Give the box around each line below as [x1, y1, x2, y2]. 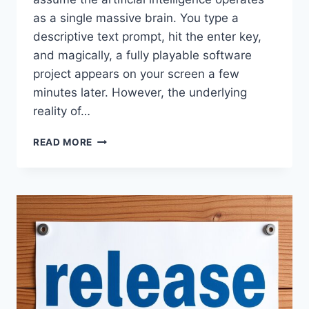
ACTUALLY [92, 248, 147, 260]
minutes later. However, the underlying [33, 85, 247, 99]
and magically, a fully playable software [33, 48, 252, 62]
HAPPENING [92, 263, 152, 275]
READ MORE [33, 136, 93, 148]
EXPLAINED [92, 205, 150, 217]
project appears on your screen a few [33, 66, 239, 81]
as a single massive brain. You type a [33, 10, 239, 25]
